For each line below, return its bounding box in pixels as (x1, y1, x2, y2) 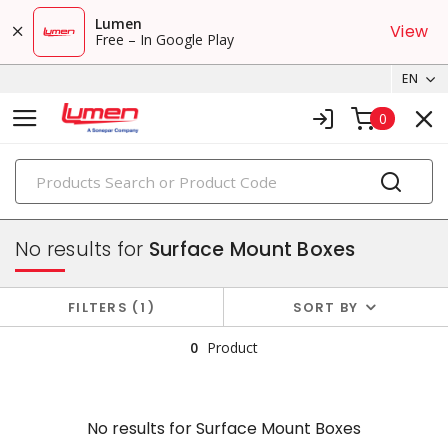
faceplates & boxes (25, 194, 141, 212)
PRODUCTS (177, 154, 273, 174)
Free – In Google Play (95, 30, 234, 49)
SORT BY (292, 298, 359, 316)
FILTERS (68, 298, 133, 316)
